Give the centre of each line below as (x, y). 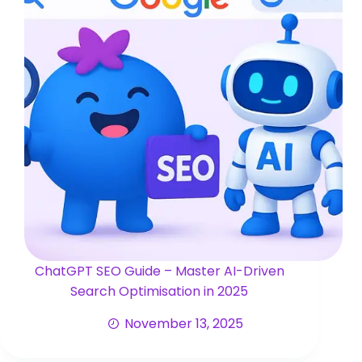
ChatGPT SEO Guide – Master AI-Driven (159, 271)
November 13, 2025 (183, 324)
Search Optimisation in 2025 (160, 292)
